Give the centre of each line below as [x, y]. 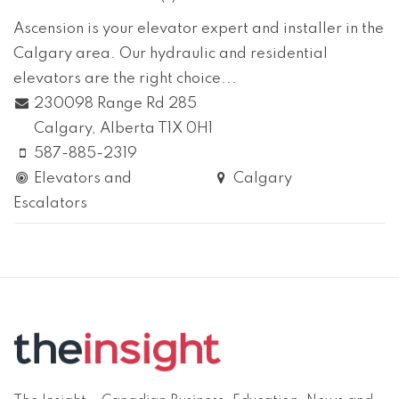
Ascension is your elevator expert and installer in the [199, 29]
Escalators [50, 204]
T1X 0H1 [186, 129]
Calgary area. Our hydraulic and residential [171, 54]
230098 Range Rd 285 [116, 104]
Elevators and [83, 179]
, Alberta [124, 129]
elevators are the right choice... [125, 79]
